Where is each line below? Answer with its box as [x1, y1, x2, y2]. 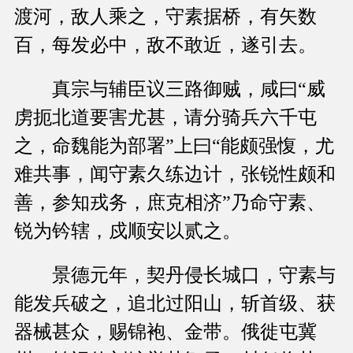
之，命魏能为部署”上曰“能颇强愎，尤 [14, 136, 334, 157]
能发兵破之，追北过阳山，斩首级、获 [14, 293, 336, 314]
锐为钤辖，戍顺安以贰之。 [14, 221, 241, 242]
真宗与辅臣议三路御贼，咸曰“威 [14, 79, 325, 100]
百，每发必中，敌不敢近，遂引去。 [14, 35, 317, 56]
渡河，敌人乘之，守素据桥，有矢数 [14, 6, 317, 28]
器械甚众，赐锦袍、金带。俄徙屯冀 [14, 321, 317, 343]
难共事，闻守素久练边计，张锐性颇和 [14, 164, 336, 185]
